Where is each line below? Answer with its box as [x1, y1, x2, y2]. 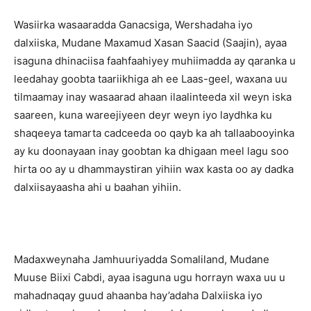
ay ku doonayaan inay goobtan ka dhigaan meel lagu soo [14, 144, 289, 158]
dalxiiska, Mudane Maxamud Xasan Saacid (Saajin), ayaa [14, 36, 287, 50]
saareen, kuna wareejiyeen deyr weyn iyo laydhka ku [14, 108, 272, 122]
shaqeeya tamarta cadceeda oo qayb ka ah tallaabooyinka [14, 126, 294, 140]
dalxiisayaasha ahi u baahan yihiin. [14, 180, 181, 194]
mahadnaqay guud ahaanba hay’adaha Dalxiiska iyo [14, 289, 262, 303]
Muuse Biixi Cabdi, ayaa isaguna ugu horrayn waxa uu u [14, 271, 285, 285]
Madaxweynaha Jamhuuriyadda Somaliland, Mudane [14, 253, 269, 267]
